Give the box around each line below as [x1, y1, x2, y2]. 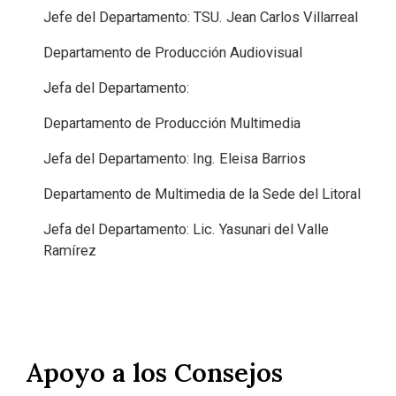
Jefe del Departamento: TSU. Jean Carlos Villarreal [43, 8, 359, 26]
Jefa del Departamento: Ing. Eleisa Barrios [43, 149, 307, 167]
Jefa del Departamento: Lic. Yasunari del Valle [43, 220, 330, 238]
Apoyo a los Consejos [26, 355, 284, 389]
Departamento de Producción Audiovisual [43, 43, 303, 61]
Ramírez [43, 241, 97, 259]
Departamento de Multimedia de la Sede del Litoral [43, 185, 362, 202]
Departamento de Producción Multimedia [43, 114, 301, 132]
